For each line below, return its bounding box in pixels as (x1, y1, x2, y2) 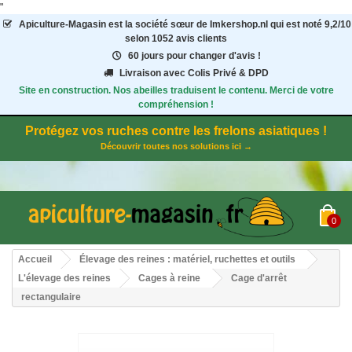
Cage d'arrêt (231, 273, 287, 284)
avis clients (176, 33, 227, 44)
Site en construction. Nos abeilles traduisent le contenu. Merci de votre (18, 85, 334, 96)
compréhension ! (138, 99, 214, 110)
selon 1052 (125, 33, 176, 44)
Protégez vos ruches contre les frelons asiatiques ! (25, 124, 327, 137)
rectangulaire (21, 291, 81, 303)
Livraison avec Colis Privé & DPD (119, 68, 269, 79)
